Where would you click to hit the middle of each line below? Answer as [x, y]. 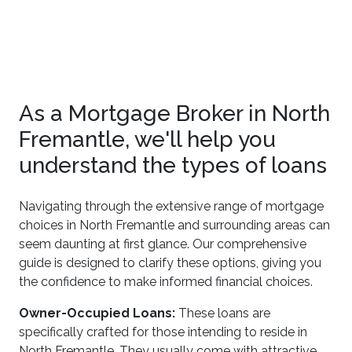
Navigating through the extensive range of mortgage [171, 206]
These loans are [223, 313]
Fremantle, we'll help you [147, 139]
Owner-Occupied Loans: [97, 313]
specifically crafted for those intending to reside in [163, 332]
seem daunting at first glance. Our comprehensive [163, 244]
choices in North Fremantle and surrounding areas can [174, 225]
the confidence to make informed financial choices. [166, 282]
